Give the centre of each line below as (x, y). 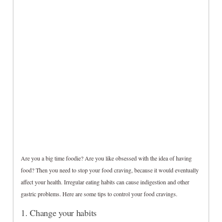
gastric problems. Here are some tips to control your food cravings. (99, 194)
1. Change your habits (59, 213)
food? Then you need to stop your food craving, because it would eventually (110, 170)
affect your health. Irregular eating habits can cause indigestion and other (105, 182)
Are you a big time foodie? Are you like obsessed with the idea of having (107, 158)
